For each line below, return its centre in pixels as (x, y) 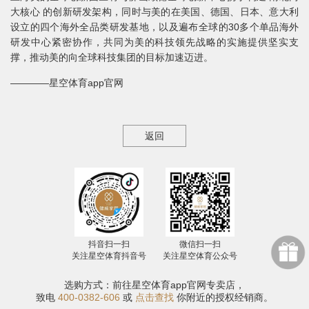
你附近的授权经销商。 (223, 297)
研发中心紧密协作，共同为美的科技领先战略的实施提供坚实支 (154, 42)
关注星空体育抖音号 (109, 256)
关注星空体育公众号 (200, 256)
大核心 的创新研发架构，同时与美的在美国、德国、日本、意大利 (154, 12)
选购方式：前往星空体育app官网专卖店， (154, 285)
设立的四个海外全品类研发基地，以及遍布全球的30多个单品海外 (154, 27)
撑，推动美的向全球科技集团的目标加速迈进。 (112, 57)
